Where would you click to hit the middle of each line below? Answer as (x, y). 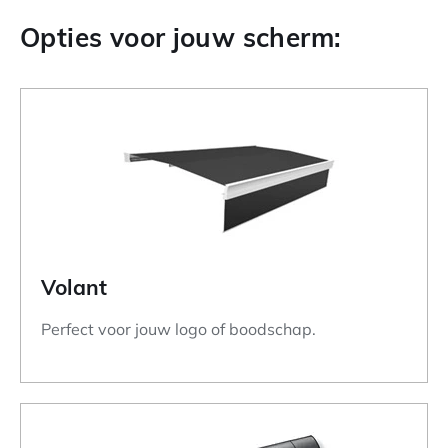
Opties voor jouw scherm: (181, 36)
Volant (74, 286)
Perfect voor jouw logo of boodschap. (178, 328)
